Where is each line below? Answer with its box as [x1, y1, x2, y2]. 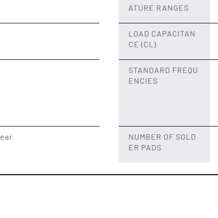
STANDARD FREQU [128, 65, 198, 74]
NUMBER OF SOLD [128, 132, 196, 141]
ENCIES [128, 76, 158, 85]
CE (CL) [128, 39, 156, 49]
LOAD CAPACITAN [128, 29, 196, 38]
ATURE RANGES [128, 3, 189, 12]
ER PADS [128, 143, 162, 152]
